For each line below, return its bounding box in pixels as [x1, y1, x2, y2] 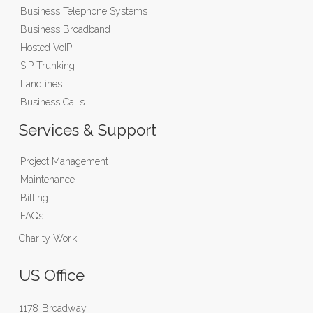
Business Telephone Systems [20, 5, 147, 17]
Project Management [20, 155, 108, 167]
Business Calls [20, 96, 85, 108]
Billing [20, 191, 48, 203]
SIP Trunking [20, 59, 75, 71]
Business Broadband [20, 23, 110, 35]
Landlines [20, 78, 62, 89]
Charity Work [19, 232, 77, 244]
